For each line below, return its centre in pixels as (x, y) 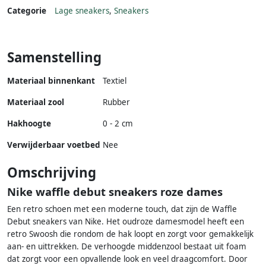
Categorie (27, 11)
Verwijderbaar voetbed (54, 145)
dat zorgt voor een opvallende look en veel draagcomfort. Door (127, 259)
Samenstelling (54, 58)
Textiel (115, 81)
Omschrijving (52, 173)
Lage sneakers (82, 11)
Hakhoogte (29, 124)
